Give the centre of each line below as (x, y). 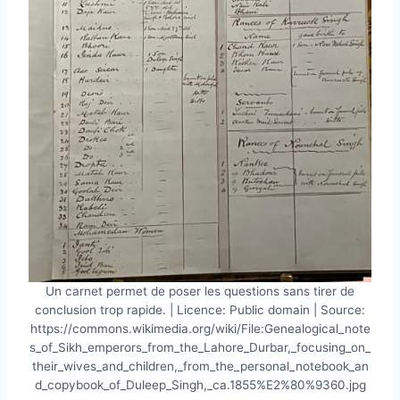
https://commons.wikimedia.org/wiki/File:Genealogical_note (200, 328)
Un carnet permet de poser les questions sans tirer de (200, 291)
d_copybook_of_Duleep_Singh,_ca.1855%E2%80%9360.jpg (200, 384)
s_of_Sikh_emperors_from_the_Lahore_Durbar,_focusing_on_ (200, 347)
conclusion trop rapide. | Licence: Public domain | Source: (200, 309)
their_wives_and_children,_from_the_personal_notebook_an (200, 366)
